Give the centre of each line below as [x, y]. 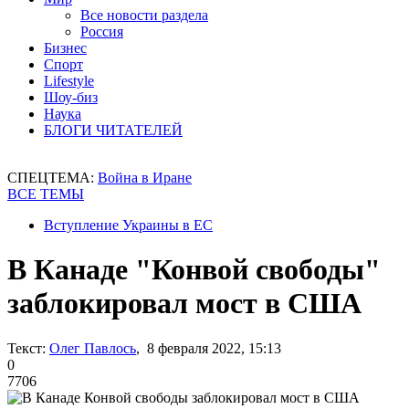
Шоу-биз [71, 97]
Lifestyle [69, 81]
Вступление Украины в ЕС [128, 225]
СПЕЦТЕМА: [52, 178]
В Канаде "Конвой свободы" [194, 270]
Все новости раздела [144, 15]
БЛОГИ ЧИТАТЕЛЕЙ [113, 130]
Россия [102, 31]
